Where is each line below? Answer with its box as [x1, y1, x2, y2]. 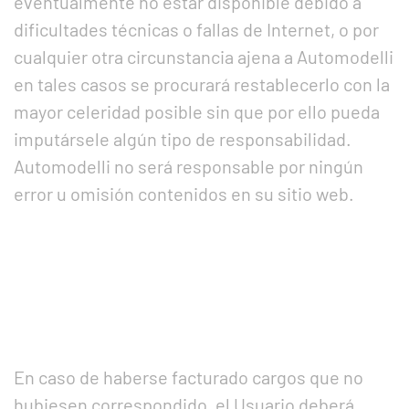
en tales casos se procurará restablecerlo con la [14, 73, 390, 95]
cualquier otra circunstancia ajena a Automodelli [14, 46, 393, 68]
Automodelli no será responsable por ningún [14, 155, 363, 177]
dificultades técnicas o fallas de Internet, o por [14, 18, 379, 40]
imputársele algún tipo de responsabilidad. [14, 128, 351, 150]
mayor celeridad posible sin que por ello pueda [14, 100, 380, 122]
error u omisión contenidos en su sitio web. [14, 183, 354, 204]
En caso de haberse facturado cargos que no [14, 366, 363, 388]
